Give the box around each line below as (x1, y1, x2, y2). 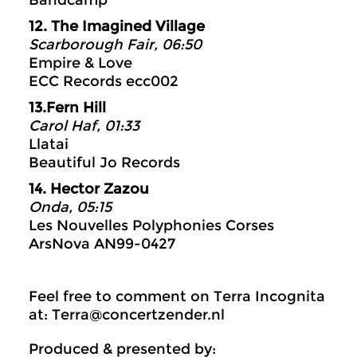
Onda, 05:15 (29, 198, 112, 216)
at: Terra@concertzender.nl (29, 306, 225, 324)
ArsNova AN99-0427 (29, 235, 175, 253)
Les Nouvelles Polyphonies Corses (29, 217, 274, 234)
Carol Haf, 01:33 (29, 117, 139, 135)
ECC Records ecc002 (29, 73, 178, 90)
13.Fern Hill (29, 99, 106, 116)
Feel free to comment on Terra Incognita (29, 288, 325, 305)
